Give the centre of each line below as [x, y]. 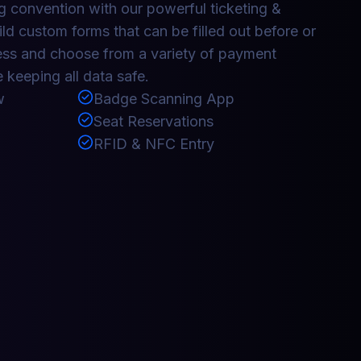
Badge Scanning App [164, 99]
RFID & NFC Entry [154, 144]
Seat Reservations [154, 122]
